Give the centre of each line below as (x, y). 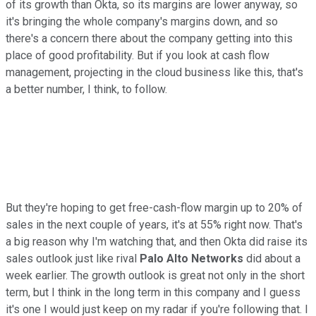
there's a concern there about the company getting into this (149, 38)
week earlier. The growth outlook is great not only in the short (155, 275)
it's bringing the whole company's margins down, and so (142, 21)
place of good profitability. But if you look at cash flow (138, 55)
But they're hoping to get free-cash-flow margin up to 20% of (154, 207)
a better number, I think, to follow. (86, 89)
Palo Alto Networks (192, 258)
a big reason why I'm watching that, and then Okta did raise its (157, 241)
